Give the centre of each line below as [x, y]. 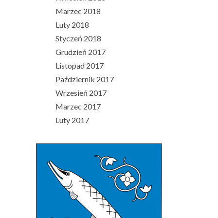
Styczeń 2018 [78, 38]
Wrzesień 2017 [81, 92]
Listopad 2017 [80, 65]
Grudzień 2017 [81, 52]
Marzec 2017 [78, 106]
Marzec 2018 [78, 11]
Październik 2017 [85, 79]
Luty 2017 [72, 120]
